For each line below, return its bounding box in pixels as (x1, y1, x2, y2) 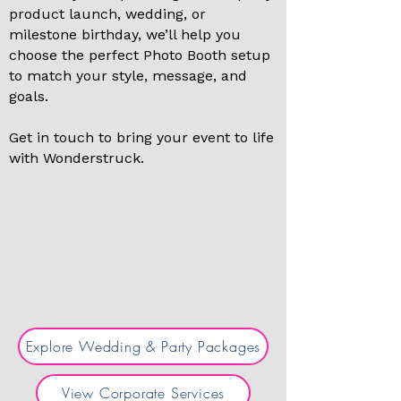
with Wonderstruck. (9, 149, 144, 166)
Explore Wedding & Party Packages (25, 336, 261, 356)
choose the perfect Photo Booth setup (9, 46, 270, 64)
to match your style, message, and (9, 66, 247, 84)
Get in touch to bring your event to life (9, 128, 274, 146)
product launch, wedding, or (9, 4, 206, 22)
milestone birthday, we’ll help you (9, 25, 241, 43)
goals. (9, 87, 48, 105)
